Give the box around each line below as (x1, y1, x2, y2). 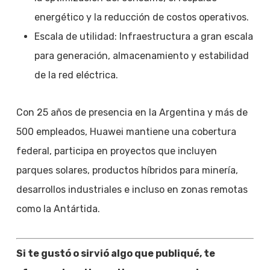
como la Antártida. (16, 202, 100, 215)
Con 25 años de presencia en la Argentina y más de (16, 106, 248, 118)
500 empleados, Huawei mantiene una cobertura (16, 125, 236, 137)
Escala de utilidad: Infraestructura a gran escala (34, 30, 253, 42)
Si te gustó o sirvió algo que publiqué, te (16, 247, 215, 259)
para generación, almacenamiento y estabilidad (34, 49, 249, 61)
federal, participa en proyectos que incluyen (16, 145, 217, 157)
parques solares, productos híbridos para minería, (16, 164, 238, 176)
